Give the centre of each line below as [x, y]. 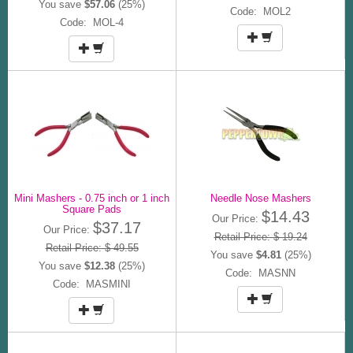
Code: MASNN [260, 273]
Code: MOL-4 [92, 22]
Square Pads [92, 209]
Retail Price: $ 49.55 [92, 247]
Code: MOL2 [260, 11]
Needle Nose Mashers [260, 198]
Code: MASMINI [92, 284]
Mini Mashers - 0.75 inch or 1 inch [92, 198]
